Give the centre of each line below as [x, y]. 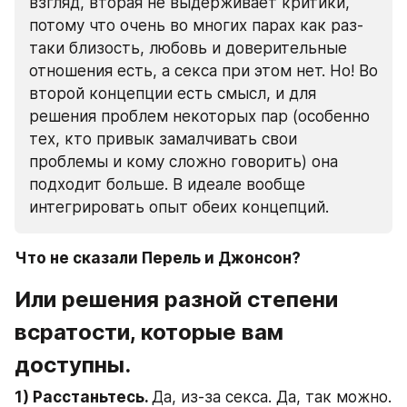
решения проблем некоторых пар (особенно [199, 116]
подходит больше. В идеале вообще [167, 184]
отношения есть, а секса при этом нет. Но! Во [203, 70]
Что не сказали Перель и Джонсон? [158, 258]
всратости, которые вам [149, 332]
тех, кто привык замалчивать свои [163, 139]
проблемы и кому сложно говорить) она [184, 161]
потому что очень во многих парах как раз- [196, 25]
